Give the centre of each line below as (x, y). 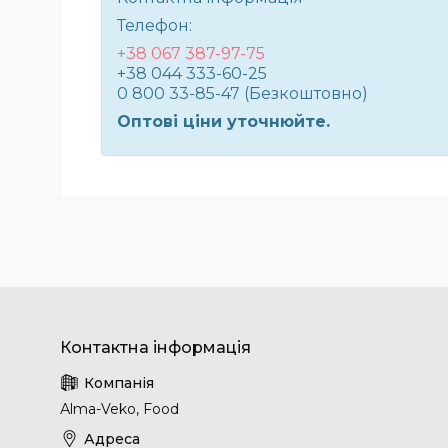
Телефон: (154, 26)
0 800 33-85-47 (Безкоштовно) (242, 94)
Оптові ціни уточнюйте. (223, 122)
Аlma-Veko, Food (119, 409)
